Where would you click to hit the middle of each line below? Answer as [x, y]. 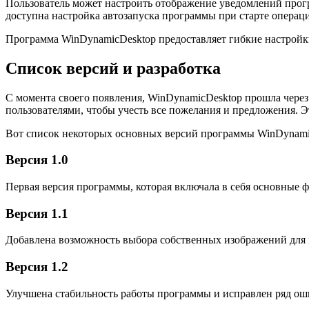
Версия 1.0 [37, 160]
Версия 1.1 [37, 213]
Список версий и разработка [113, 68]
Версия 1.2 [37, 267]
